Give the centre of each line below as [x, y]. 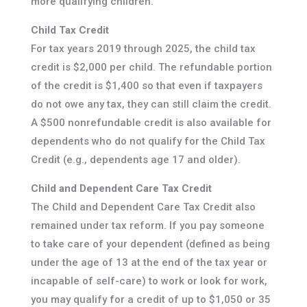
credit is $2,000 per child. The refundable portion [151, 67]
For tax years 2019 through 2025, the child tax [143, 49]
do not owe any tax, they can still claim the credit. [151, 105]
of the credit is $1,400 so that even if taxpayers [146, 86]
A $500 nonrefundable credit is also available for [151, 123]
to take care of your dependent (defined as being [150, 244]
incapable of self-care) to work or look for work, [149, 281]
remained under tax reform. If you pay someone [147, 226]
